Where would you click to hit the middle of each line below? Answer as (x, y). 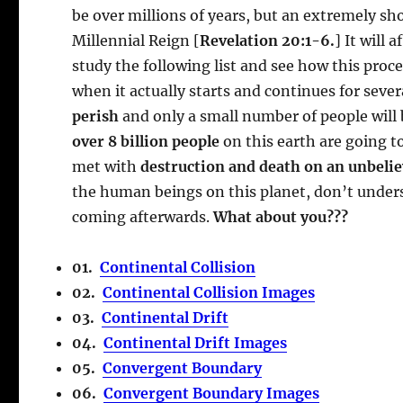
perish (96, 116)
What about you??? (281, 216)
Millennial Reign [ (136, 40)
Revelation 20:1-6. (268, 40)
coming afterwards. (143, 216)
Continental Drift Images (196, 342)
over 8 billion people (146, 141)
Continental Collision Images (209, 292)
